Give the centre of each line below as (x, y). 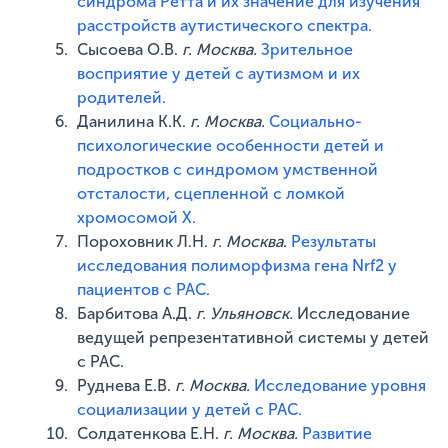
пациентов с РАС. (144, 289)
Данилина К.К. (134, 121)
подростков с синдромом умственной (228, 169)
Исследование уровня (340, 385)
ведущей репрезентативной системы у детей (253, 337)
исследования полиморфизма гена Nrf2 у (237, 265)
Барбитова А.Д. (137, 313)
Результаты (334, 241)
